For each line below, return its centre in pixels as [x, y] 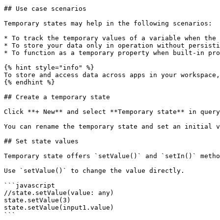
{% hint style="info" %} [49, 68]
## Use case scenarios [45, 9]
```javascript [29, 185]
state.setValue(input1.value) [59, 207]
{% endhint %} [29, 82]
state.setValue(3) [37, 200]
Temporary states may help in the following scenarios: [108, 23]
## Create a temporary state [57, 97]
